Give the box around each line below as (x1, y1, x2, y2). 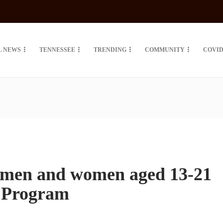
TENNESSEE (39, 46, 75, 53)
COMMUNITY (145, 46, 185, 53)
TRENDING (94, 46, 126, 53)
